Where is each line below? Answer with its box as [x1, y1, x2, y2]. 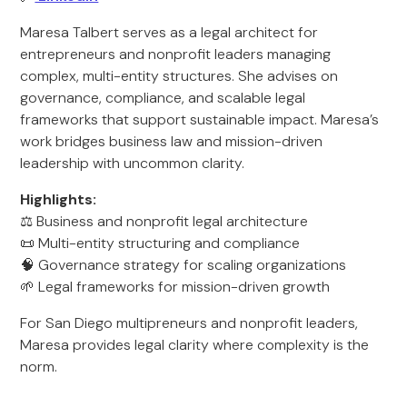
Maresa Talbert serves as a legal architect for [20, 23, 319, 42]
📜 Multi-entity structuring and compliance [20, 233, 301, 253]
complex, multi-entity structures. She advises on [20, 66, 339, 85]
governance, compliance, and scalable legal [20, 88, 306, 107]
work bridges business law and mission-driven [20, 132, 323, 151]
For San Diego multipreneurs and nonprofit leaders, [20, 313, 359, 333]
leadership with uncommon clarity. [20, 154, 245, 173]
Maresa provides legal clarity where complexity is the [20, 335, 370, 354]
